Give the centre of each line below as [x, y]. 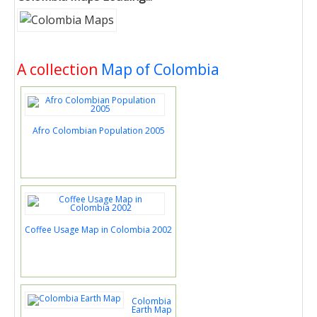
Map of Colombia [160, 69]
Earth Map [151, 310]
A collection [59, 69]
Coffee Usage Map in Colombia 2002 [98, 230]
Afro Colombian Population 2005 [98, 131]
